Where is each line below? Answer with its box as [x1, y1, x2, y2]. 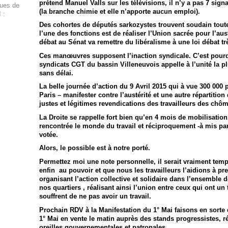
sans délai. [39, 69, 73, 77]
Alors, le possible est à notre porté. [39, 144, 150, 152]
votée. [39, 130, 58, 138]
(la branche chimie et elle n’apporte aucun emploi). [39, 7, 200, 15]
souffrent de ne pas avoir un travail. [39, 192, 151, 201]
